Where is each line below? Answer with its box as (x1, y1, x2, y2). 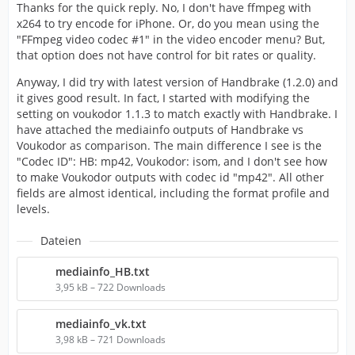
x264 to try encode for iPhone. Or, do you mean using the (17, 16, 319, 32)
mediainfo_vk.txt (55, 316, 147, 332)
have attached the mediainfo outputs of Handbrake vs (17, 122, 303, 138)
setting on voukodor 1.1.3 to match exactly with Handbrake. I (17, 106, 338, 122)
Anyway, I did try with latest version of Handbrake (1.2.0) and (17, 74, 338, 90)
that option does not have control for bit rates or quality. (17, 48, 316, 63)
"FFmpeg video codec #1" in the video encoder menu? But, (17, 32, 325, 48)
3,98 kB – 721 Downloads (55, 333, 166, 347)
